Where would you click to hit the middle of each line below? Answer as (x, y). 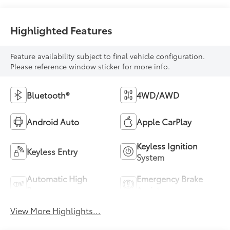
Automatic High (57, 179)
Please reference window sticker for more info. (90, 66)
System (150, 157)
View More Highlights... (56, 210)
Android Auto (53, 122)
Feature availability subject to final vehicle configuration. (108, 56)
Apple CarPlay (164, 122)
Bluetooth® (48, 95)
